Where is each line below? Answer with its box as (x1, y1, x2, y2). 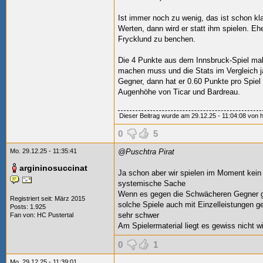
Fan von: (10, 211, 37, 218)
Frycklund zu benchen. (118, 35, 195, 43)
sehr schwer (118, 211, 159, 220)
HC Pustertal (37, 211, 73, 218)
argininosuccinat (19, 163, 87, 173)
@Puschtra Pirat (118, 147, 174, 156)
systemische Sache (118, 179, 186, 188)
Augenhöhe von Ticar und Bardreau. (118, 87, 240, 96)
